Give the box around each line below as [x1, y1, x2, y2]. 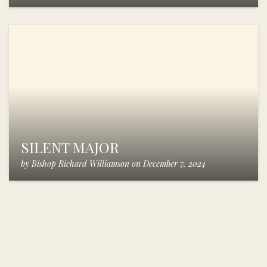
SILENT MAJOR [21, 137, 119, 157]
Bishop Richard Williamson [32, 158, 129, 170]
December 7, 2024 [143, 158, 206, 170]
